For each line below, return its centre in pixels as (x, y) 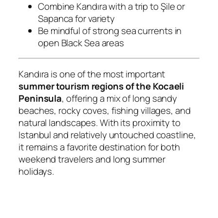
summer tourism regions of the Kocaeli (101, 86)
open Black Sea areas (81, 43)
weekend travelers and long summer (92, 159)
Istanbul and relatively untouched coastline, (107, 135)
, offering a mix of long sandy (120, 98)
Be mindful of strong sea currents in (110, 30)
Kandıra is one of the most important (92, 74)
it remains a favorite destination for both (99, 147)
